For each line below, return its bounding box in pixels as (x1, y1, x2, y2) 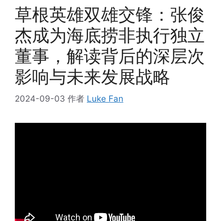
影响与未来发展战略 (15, 66, 170, 87)
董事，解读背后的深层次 (15, 45, 205, 67)
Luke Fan (87, 93, 123, 104)
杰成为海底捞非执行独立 (15, 25, 205, 46)
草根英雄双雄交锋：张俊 (15, 4, 205, 25)
